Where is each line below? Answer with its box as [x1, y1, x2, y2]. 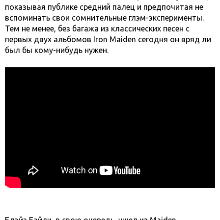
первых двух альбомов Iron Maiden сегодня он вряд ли [5, 35, 211, 44]
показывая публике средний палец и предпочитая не [5, 2, 203, 12]
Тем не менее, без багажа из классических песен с [5, 24, 190, 33]
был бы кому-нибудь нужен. [5, 46, 109, 55]
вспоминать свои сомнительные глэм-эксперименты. [5, 13, 204, 23]
